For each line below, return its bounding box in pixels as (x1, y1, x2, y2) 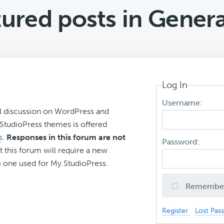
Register (162, 206, 190, 215)
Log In (162, 79, 188, 90)
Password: (162, 137, 202, 147)
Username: (162, 98, 205, 108)
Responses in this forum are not (6, 132, 125, 142)
